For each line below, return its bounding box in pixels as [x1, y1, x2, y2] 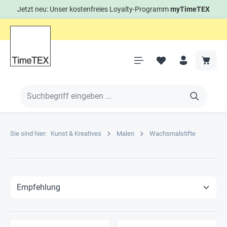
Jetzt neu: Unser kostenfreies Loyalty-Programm [17, 5, 170, 13]
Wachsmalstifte [149, 130, 196, 137]
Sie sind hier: [10, 130, 47, 137]
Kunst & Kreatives [51, 130, 101, 137]
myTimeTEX [170, 5, 210, 13]
